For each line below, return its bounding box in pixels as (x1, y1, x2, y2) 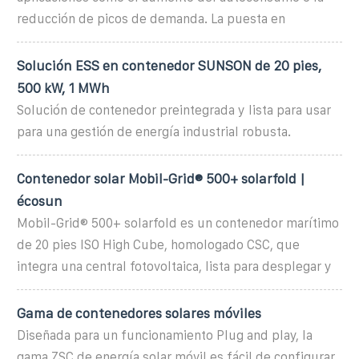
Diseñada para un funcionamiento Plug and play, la (17, 328, 313, 342)
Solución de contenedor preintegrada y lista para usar (17, 103, 331, 117)
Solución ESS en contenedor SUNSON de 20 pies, (17, 58, 321, 73)
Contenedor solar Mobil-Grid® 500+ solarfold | (17, 171, 305, 186)
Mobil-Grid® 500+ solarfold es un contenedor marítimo (17, 216, 339, 230)
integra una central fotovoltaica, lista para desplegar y (17, 259, 332, 273)
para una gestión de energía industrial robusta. (17, 124, 291, 139)
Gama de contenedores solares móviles (17, 305, 261, 321)
